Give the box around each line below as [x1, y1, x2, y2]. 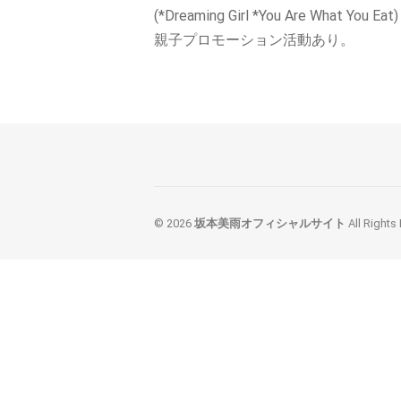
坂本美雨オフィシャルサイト [194, 217, 346, 230]
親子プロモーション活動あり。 [154, 31, 354, 48]
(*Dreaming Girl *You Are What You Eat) [154, 7, 398, 24]
